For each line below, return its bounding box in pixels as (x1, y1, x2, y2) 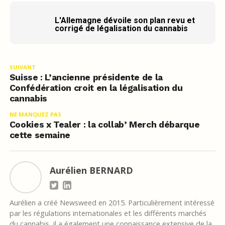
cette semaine (9, 130, 71, 141)
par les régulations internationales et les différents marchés (9, 208, 206, 218)
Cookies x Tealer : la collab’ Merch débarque (9, 120, 200, 130)
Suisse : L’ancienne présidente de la (9, 72, 163, 83)
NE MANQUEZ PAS (9, 110, 61, 119)
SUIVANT (9, 63, 36, 71)
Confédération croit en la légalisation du (9, 83, 183, 93)
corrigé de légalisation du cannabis (54, 24, 188, 34)
